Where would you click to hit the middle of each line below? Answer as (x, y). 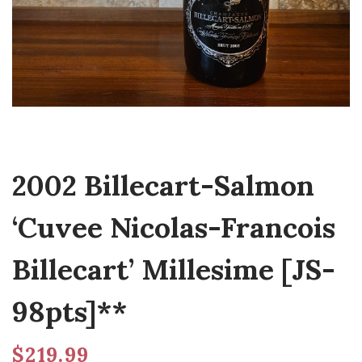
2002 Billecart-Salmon (163, 185)
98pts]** (69, 311)
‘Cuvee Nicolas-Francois (174, 227)
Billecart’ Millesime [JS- (174, 269)
